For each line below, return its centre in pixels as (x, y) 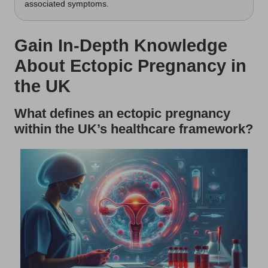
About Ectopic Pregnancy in (130, 66)
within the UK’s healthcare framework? (134, 129)
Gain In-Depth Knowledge (121, 46)
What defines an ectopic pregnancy (122, 114)
